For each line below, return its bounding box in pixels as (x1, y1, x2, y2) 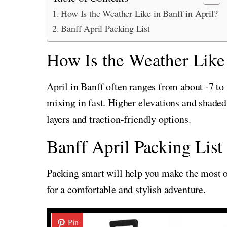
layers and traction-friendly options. (47, 111, 191, 126)
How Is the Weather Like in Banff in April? (61, 7, 218, 19)
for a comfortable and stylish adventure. (47, 182, 206, 196)
